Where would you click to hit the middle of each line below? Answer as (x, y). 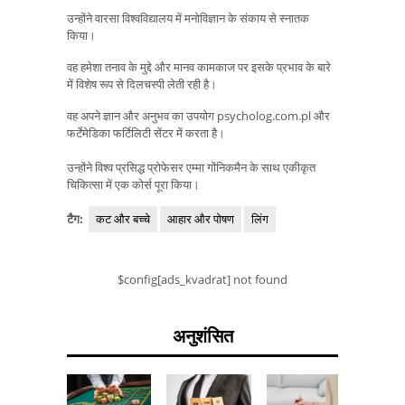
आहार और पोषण (201, 218)
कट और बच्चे (123, 218)
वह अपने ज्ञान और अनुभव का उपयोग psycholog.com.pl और (198, 115)
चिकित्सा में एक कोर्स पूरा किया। (133, 184)
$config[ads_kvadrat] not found (202, 279)
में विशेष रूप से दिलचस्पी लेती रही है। (142, 84)
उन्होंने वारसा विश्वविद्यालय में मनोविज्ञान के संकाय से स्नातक (188, 19)
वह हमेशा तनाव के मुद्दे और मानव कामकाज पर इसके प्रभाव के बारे (199, 66)
